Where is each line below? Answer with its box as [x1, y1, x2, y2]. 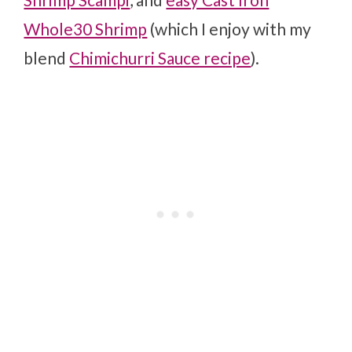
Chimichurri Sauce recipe [69, 47, 251, 68]
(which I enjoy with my [147, 18, 312, 38]
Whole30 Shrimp [24, 18, 148, 38]
